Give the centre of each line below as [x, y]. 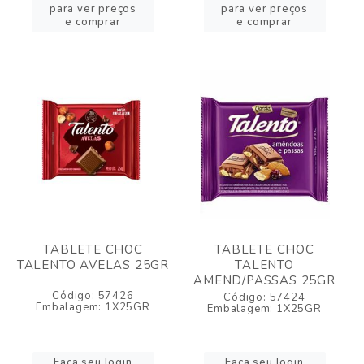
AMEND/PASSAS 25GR [264, 280]
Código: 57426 [93, 296]
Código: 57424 [264, 297]
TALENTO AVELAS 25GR [93, 265]
